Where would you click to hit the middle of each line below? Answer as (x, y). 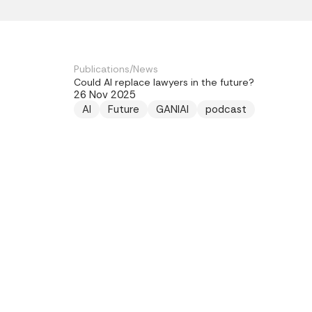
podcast (226, 109)
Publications (102, 69)
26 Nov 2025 (105, 95)
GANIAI (172, 109)
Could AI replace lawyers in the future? (164, 82)
